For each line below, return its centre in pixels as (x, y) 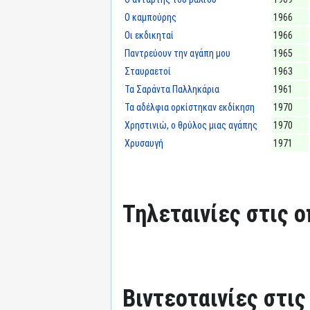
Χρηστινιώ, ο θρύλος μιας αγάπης (191, 125)
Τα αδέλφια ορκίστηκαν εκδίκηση (190, 107)
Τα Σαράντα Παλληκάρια (172, 89)
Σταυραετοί (148, 71)
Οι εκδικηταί (149, 35)
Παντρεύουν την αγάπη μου (177, 53)
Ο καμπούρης (151, 17)
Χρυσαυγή (144, 143)
